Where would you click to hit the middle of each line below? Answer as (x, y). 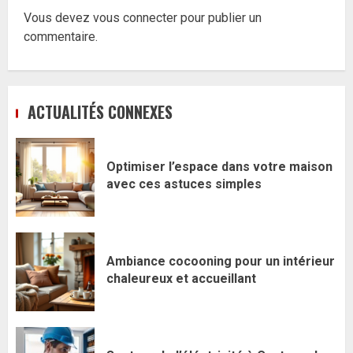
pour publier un (219, 18)
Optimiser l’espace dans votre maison (219, 166)
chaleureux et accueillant (181, 278)
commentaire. (61, 37)
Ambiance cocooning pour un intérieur (221, 261)
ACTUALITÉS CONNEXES (100, 112)
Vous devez (58, 18)
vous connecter (135, 18)
